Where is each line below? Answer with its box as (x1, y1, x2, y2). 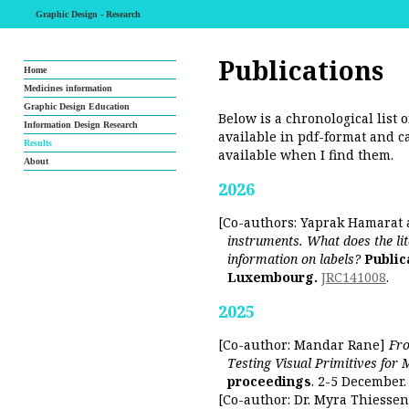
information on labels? (227, 250, 361, 267)
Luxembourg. (227, 268, 318, 286)
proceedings (227, 372, 311, 390)
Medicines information (24, 83, 112, 93)
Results (24, 138, 52, 148)
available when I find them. (218, 146, 393, 163)
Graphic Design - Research (36, 9, 141, 19)
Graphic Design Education (24, 101, 130, 111)
